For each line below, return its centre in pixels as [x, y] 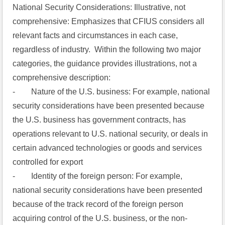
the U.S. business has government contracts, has [99, 120]
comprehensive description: [62, 77]
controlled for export [48, 162]
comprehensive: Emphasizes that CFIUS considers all [109, 21]
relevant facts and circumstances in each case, [95, 35]
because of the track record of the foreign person [98, 204]
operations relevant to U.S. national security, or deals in [110, 134]
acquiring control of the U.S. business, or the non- [100, 218]
